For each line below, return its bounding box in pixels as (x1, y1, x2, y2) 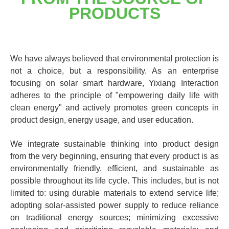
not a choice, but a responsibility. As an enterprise (10, 66, 219, 75)
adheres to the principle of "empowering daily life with (10, 91, 219, 100)
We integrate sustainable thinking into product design (10, 140, 219, 148)
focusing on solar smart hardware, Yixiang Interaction (10, 79, 219, 87)
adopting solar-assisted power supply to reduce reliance (10, 201, 219, 210)
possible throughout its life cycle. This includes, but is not (10, 176, 219, 185)
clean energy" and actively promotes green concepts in (10, 103, 219, 112)
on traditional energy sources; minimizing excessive (10, 213, 219, 222)
